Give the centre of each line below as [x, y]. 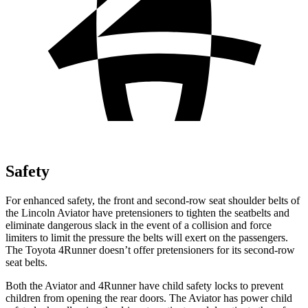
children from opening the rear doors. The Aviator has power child [149, 298]
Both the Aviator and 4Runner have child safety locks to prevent [144, 285]
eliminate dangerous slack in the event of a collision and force [139, 225]
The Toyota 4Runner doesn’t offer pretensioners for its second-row [150, 250]
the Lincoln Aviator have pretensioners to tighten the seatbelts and [147, 212]
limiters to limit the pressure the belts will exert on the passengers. [147, 237]
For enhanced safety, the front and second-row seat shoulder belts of [153, 200]
